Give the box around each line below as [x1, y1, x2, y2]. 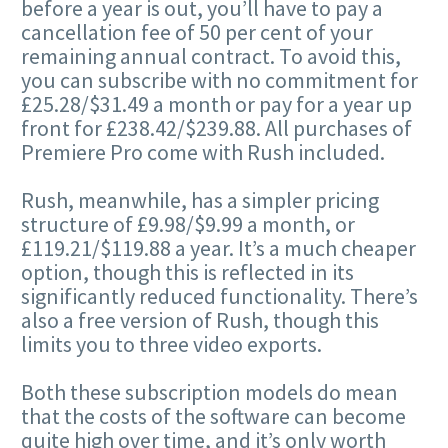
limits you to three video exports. [21, 329, 322, 358]
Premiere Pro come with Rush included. [21, 137, 385, 166]
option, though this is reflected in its [21, 257, 354, 286]
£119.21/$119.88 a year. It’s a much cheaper [21, 233, 416, 262]
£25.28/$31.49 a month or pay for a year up [21, 89, 412, 118]
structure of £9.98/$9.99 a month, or [21, 209, 355, 238]
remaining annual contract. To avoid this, [21, 41, 401, 70]
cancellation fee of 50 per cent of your [21, 17, 373, 46]
